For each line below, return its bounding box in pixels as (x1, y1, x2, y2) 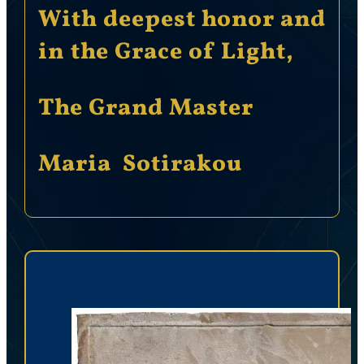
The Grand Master (37, 92, 253, 125)
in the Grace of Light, (37, 36, 294, 69)
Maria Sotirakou (37, 148, 242, 181)
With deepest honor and (37, 3, 326, 37)
